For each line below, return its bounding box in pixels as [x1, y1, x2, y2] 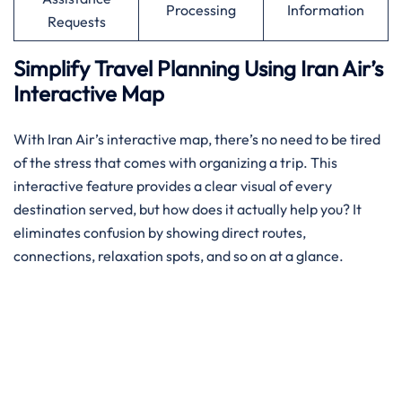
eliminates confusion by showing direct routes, [13, 223, 306, 241]
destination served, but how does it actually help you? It [13, 200, 362, 218]
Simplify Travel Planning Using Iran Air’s [13, 55, 383, 82]
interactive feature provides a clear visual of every [13, 177, 332, 195]
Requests [47, 13, 106, 31]
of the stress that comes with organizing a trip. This [13, 153, 337, 171]
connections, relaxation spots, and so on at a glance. [13, 247, 346, 265]
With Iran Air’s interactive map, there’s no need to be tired [13, 130, 380, 148]
